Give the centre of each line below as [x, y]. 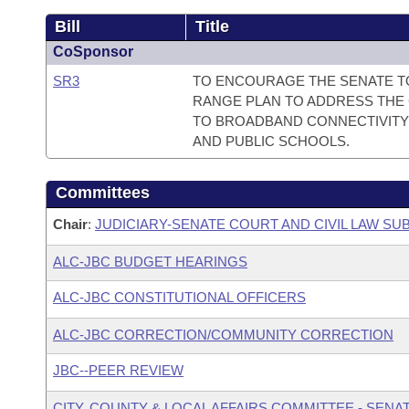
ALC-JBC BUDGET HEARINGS [150, 262]
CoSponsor [93, 52]
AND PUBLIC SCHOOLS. [271, 141]
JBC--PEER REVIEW [118, 370]
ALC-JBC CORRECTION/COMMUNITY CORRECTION [223, 335]
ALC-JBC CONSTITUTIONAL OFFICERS [179, 297]
